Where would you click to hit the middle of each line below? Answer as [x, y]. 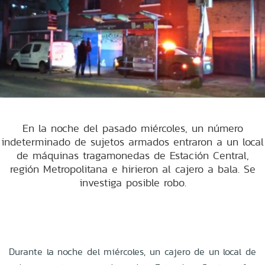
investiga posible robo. [132, 182]
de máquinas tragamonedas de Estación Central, [132, 155]
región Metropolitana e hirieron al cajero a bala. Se [132, 169]
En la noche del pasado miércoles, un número [132, 128]
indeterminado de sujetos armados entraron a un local [132, 141]
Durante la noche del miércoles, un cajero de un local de [132, 251]
